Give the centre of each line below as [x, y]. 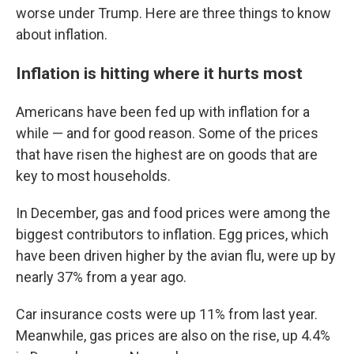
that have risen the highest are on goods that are [167, 155]
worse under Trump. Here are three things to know [173, 13]
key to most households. [93, 176]
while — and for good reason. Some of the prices [167, 134]
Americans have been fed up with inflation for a [163, 112]
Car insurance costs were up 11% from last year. [167, 314]
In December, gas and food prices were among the [173, 213]
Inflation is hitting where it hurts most [159, 73]
